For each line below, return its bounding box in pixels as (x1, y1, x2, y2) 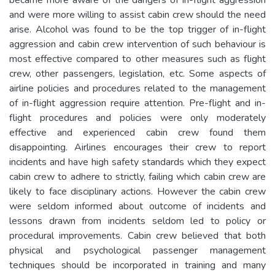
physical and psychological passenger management (9, 243, 266, 257)
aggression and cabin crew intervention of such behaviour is (9, 37, 266, 51)
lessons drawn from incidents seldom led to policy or (9, 214, 266, 228)
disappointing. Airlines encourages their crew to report (9, 140, 266, 154)
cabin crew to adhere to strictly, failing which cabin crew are (9, 169, 266, 184)
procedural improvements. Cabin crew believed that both (9, 228, 266, 242)
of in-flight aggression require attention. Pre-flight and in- (9, 96, 266, 110)
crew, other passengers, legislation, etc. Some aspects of (9, 66, 266, 80)
